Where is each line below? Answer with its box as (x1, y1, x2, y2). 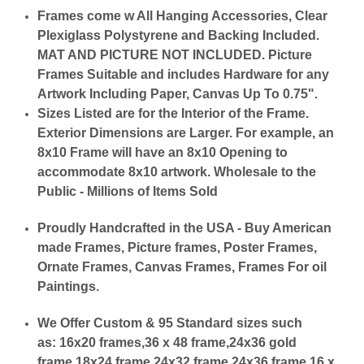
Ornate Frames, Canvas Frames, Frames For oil (37, 260, 327, 275)
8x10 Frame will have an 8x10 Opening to (37, 145, 288, 160)
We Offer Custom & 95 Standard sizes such (37, 316, 303, 331)
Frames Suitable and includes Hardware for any (37, 67, 330, 82)
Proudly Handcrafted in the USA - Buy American (37, 221, 332, 236)
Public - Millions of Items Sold (37, 184, 219, 199)
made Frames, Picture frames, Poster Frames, (37, 240, 318, 255)
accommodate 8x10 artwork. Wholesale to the (37, 165, 317, 180)
